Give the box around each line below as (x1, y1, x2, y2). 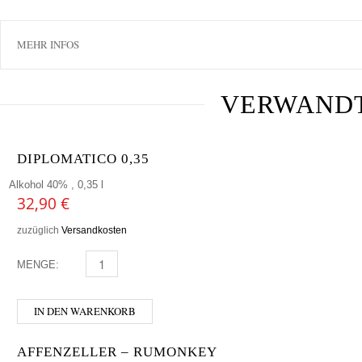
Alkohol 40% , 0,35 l (9, 178, 103, 191)
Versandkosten (61, 224, 127, 235)
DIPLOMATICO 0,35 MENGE (75, 258, 213, 271)
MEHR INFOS (17, 36, 79, 52)
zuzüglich (17, 224, 61, 235)
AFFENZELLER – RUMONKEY (17, 343, 217, 360)
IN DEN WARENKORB (34, 303, 136, 318)
